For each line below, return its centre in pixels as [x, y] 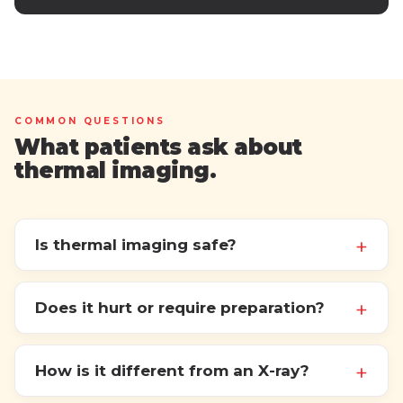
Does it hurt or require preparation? [180, 308]
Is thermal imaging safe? [136, 245]
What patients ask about [158, 148]
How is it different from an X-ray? [172, 371]
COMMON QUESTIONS [90, 121]
